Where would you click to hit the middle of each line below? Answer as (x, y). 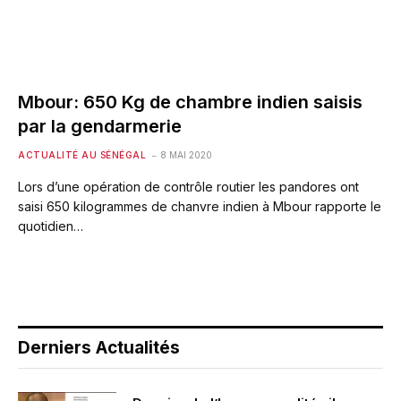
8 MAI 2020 (186, 154)
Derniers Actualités (99, 347)
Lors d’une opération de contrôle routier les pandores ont (188, 186)
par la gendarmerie (100, 126)
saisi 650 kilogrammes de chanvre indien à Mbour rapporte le (200, 206)
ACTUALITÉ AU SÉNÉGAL (82, 154)
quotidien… (51, 226)
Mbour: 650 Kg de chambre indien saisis (190, 102)
